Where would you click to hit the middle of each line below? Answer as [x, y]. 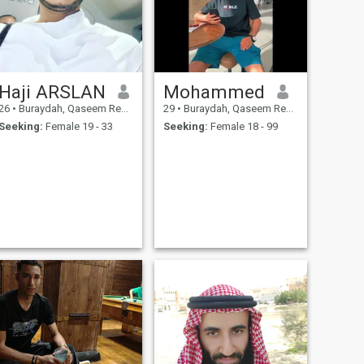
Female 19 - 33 [78, 127]
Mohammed [214, 91]
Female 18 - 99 [243, 127]
